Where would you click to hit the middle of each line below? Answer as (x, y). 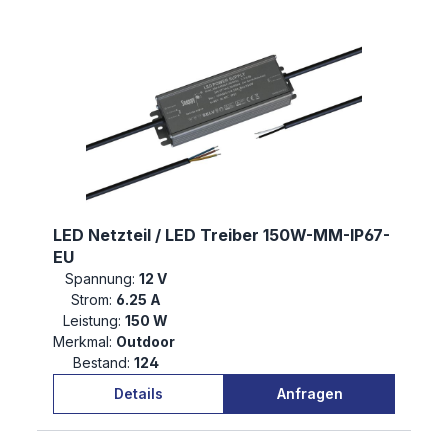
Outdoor (147, 342)
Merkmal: (82, 342)
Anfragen (309, 393)
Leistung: (92, 321)
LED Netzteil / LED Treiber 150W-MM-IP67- (221, 235)
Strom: (91, 300)
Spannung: (99, 279)
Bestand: (101, 363)
